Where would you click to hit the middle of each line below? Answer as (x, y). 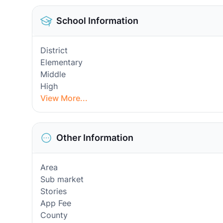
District (54, 50)
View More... (64, 98)
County (54, 215)
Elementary (61, 62)
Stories (54, 191)
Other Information (95, 138)
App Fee (56, 203)
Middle (53, 74)
